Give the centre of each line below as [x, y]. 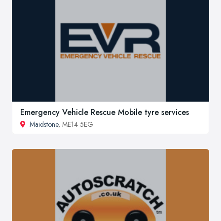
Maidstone [44, 124]
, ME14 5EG [76, 124]
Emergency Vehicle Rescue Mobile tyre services [105, 112]
